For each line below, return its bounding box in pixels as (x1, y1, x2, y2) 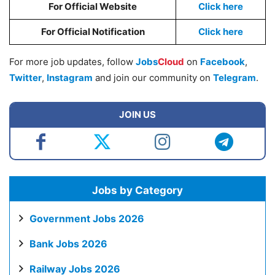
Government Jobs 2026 (29, 212, 144, 225)
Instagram (47, 72, 93, 83)
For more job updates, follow (9, 56, 136, 68)
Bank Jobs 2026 (29, 238, 107, 250)
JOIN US (119, 109, 156, 120)
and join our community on (93, 72, 213, 83)
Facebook (200, 56, 245, 68)
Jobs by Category (92, 184, 183, 196)
